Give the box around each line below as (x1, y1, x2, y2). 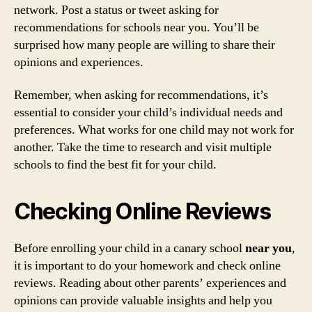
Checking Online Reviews (14, 198, 271, 225)
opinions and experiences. (14, 54, 143, 70)
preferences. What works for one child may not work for (14, 122, 294, 138)
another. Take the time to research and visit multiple (14, 139, 272, 155)
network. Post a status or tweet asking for (14, 1, 219, 18)
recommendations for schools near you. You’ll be (14, 19, 259, 36)
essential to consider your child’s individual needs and (14, 104, 283, 120)
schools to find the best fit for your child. (14, 157, 217, 173)
